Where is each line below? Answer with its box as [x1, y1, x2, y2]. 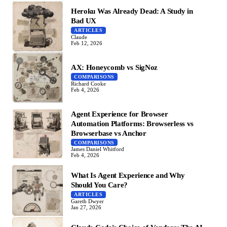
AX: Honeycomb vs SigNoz [71, 63, 158, 72]
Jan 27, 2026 [71, 204, 101, 210]
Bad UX [71, 16, 97, 25]
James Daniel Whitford [71, 146, 124, 153]
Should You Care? [71, 180, 128, 190]
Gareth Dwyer [71, 198, 104, 204]
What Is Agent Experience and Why [71, 171, 185, 180]
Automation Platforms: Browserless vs [71, 119, 194, 128]
